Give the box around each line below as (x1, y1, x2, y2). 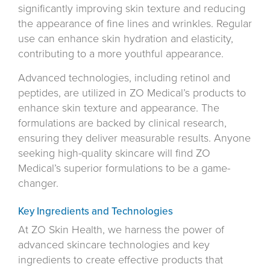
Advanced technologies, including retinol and (18, 71, 230, 85)
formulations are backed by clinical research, (18, 116, 227, 130)
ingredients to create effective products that (18, 253, 223, 267)
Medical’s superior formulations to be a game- (18, 162, 230, 175)
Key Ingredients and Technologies (18, 205, 173, 218)
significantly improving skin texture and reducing (18, 2, 245, 16)
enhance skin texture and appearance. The (18, 101, 219, 115)
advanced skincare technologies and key (18, 238, 210, 252)
